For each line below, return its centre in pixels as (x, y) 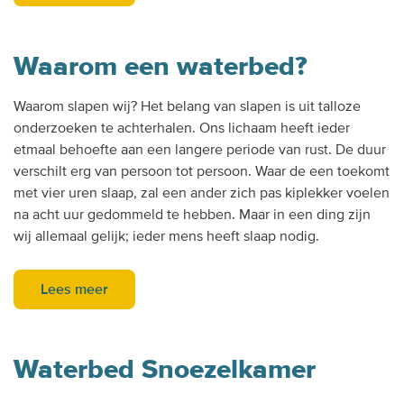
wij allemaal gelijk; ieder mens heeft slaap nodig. (166, 236)
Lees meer (74, 289)
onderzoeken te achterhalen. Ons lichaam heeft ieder (182, 128)
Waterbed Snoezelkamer (165, 369)
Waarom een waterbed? (161, 66)
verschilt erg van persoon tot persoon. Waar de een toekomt (202, 171)
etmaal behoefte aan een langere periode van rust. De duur (200, 149)
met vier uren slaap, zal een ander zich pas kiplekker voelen (202, 193)
